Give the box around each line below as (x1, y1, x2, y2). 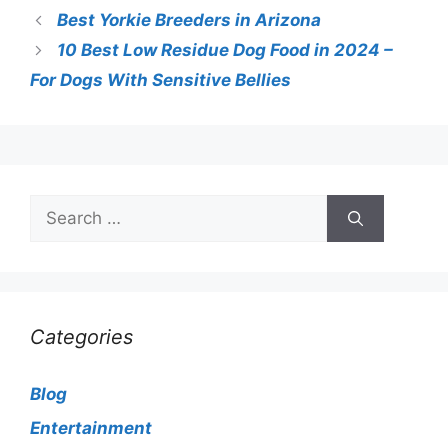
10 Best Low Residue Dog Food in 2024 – (57, 40, 394, 61)
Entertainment (30, 417, 152, 438)
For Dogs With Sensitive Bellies (30, 70, 291, 91)
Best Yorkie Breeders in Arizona (57, 10, 322, 31)
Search (29, 196, 88, 217)
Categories (30, 325, 133, 350)
